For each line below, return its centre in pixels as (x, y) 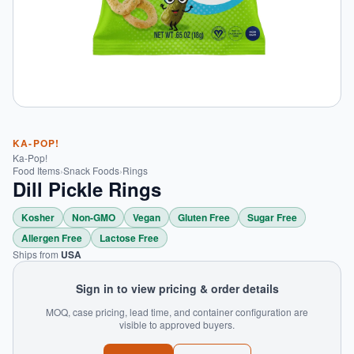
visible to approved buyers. (177, 324)
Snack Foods (91, 170)
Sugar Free (272, 217)
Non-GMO (94, 217)
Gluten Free (204, 217)
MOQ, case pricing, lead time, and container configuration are (177, 312)
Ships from (37, 254)
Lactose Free (129, 238)
